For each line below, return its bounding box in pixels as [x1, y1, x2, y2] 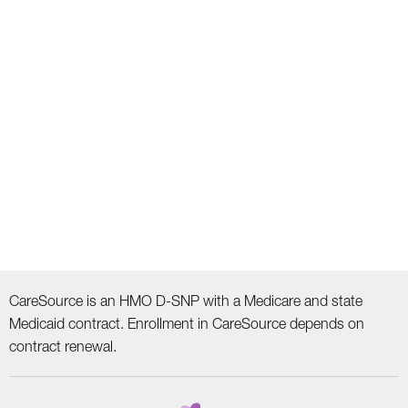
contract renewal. [9, 337, 117, 354]
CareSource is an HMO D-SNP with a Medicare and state [9, 291, 362, 309]
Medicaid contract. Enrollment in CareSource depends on [9, 314, 364, 331]
